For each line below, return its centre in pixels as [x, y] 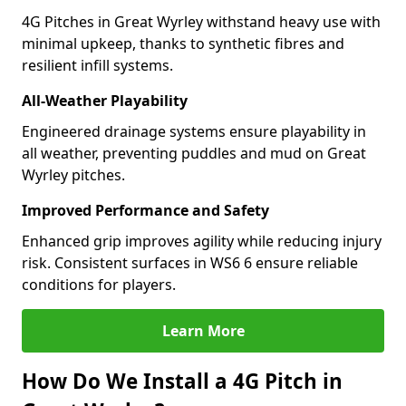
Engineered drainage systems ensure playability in [194, 131]
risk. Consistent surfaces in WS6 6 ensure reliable [190, 263]
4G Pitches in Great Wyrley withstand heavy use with [201, 22]
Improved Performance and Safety [145, 210]
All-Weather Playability [105, 101]
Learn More [203, 331]
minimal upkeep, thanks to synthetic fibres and [183, 43]
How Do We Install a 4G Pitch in [182, 381]
